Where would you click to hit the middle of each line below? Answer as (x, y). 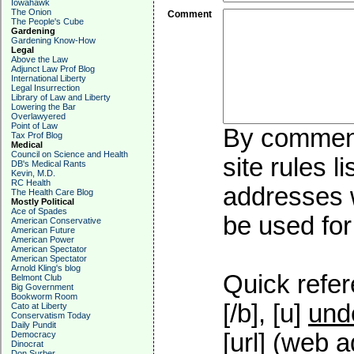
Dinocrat (27, 344)
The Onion (31, 12)
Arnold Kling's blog (46, 268)
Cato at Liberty (39, 306)
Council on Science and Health (70, 154)
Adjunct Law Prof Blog (53, 69)
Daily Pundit (34, 325)
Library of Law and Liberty (61, 97)
